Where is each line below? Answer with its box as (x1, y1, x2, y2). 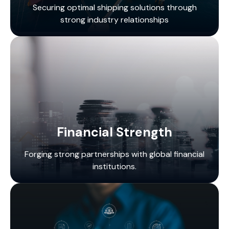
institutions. (93, 161, 136, 172)
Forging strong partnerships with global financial (25, 148, 204, 159)
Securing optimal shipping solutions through (32, 2, 197, 13)
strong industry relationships (60, 14, 169, 25)
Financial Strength (57, 123, 172, 141)
